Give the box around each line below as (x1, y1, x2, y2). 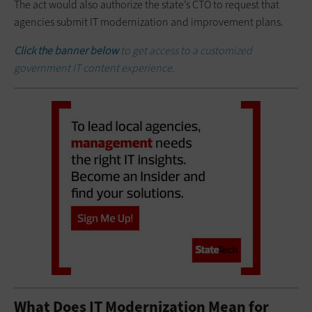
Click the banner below (14, 42, 120, 58)
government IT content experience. (14, 60, 175, 75)
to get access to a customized (120, 42, 252, 58)
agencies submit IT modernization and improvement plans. (14, 14, 283, 29)
